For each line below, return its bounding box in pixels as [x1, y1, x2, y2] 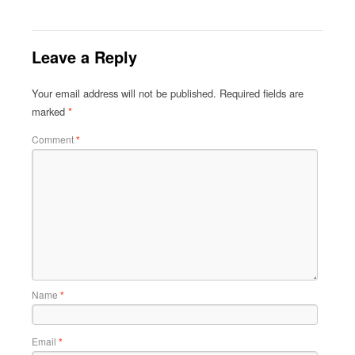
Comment [32, 132, 76, 147]
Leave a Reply [32, 44, 137, 68]
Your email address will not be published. [32, 85, 216, 101]
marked [32, 103, 68, 119]
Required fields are [219, 85, 303, 101]
